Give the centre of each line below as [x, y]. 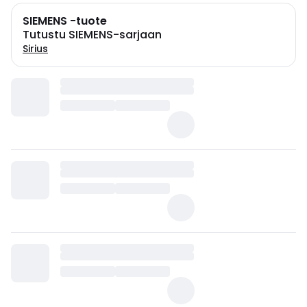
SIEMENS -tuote [65, 21]
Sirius [35, 49]
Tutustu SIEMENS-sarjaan [92, 35]
